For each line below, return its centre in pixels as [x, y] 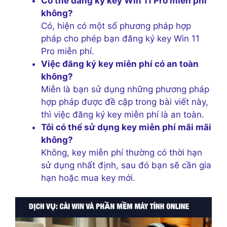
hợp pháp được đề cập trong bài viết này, [125, 102]
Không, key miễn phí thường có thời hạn [122, 152]
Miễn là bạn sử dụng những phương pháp [125, 89]
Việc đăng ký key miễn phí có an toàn [120, 64]
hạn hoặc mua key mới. [88, 178]
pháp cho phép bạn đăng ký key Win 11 [120, 38]
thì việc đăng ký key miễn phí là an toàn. [123, 114]
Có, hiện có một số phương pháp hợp [116, 26]
